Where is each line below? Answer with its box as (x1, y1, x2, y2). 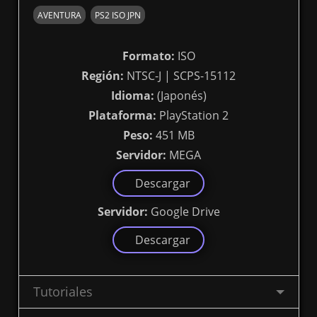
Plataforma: (88, 108, 156, 124)
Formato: (122, 48, 175, 64)
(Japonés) (154, 88, 207, 104)
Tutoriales (33, 283, 93, 301)
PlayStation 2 (156, 108, 229, 124)
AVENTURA (37, 8, 81, 21)
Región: (81, 68, 124, 84)
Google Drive (147, 204, 220, 220)
